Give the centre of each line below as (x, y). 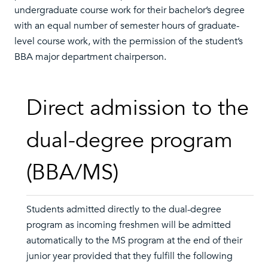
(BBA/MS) (72, 173)
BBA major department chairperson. (90, 57)
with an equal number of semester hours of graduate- (127, 26)
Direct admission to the (138, 108)
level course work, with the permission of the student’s (129, 41)
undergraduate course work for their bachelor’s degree (130, 10)
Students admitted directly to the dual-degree (124, 209)
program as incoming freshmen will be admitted (129, 225)
